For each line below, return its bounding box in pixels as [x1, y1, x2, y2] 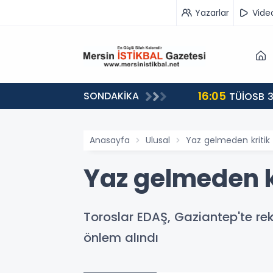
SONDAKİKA [83, 89, 139, 103]
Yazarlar [195, 6, 229, 19]
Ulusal [146, 134, 170, 146]
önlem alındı [83, 229, 158, 246]
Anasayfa [90, 134, 130, 146]
